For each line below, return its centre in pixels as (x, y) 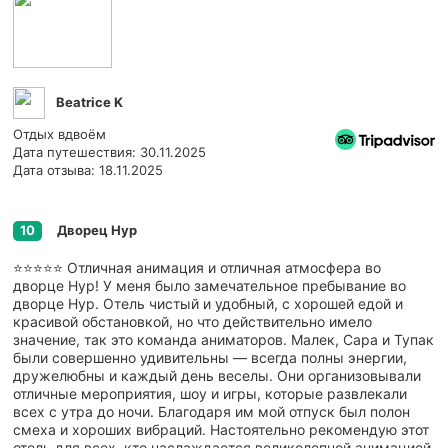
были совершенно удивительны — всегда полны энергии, (210, 357)
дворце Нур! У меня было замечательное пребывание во (209, 285)
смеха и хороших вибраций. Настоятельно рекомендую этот (221, 429)
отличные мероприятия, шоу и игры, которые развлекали (210, 393)
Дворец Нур (97, 229)
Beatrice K (88, 101)
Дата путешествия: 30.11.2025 (109, 151)
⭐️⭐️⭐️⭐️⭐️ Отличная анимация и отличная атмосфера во (197, 267)
